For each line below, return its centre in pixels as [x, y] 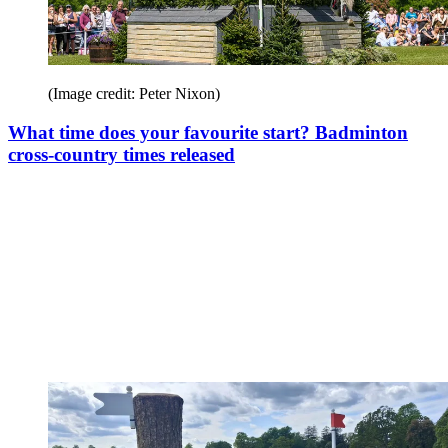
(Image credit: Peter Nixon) [134, 93]
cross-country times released [121, 154]
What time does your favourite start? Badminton [208, 132]
